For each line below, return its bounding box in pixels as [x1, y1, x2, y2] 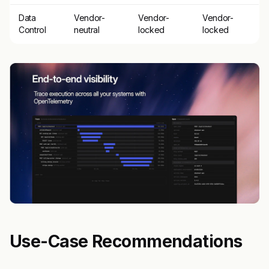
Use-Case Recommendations [10, 231, 243, 252]
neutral [74, 24, 100, 35]
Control [19, 24, 46, 35]
